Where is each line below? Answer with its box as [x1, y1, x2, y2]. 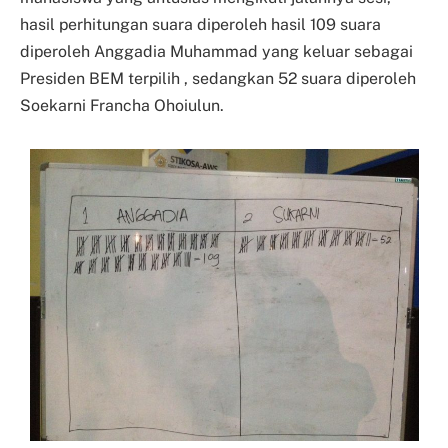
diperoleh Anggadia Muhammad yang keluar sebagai [20, 42, 413, 62]
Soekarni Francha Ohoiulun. [20, 96, 224, 116]
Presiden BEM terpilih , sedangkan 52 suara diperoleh [20, 69, 416, 89]
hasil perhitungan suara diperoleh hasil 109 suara [20, 15, 381, 35]
